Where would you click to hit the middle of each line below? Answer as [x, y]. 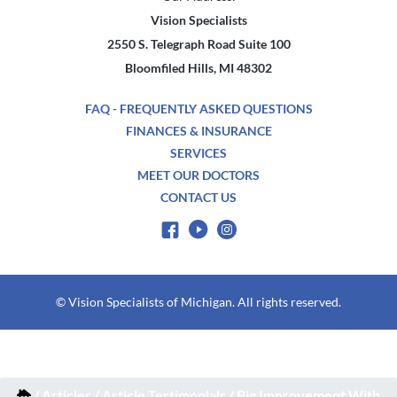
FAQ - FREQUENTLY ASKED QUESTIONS [198, 109]
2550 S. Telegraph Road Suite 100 [198, 44]
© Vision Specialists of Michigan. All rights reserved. [198, 302]
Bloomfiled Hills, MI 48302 [198, 68]
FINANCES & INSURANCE [198, 131]
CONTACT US [198, 197]
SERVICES [198, 153]
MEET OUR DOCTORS [198, 175]
